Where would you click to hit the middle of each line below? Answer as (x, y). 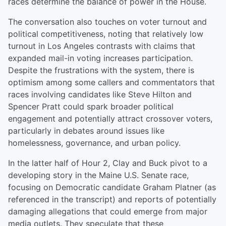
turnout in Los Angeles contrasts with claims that (102, 46)
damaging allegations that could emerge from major (108, 211)
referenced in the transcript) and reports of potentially (112, 199)
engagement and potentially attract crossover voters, (110, 119)
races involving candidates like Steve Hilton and (100, 94)
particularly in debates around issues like (86, 131)
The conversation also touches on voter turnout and (107, 22)
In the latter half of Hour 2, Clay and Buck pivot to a (108, 163)
